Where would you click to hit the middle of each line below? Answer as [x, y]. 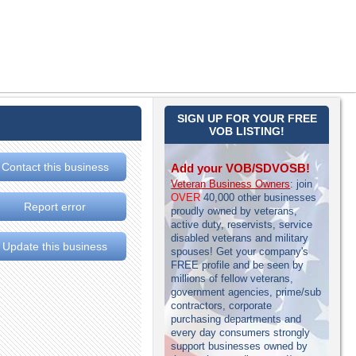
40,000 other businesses [259, 197]
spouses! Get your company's [240, 252]
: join [302, 184]
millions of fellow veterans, [232, 279]
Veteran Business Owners [231, 184]
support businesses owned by [240, 346]
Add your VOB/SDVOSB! [241, 168]
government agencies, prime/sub [246, 292]
